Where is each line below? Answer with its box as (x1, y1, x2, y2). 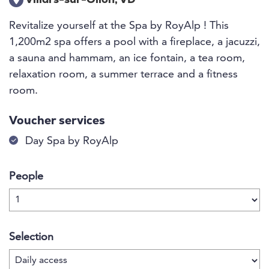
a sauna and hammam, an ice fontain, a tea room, (9, 53, 245, 64)
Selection (9, 232, 53, 243)
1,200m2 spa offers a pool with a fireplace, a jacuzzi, (9, 37, 260, 47)
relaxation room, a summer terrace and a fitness (9, 69, 238, 80)
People (9, 171, 43, 182)
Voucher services (9, 116, 105, 127)
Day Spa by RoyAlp (25, 136, 118, 147)
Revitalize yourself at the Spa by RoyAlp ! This (9, 20, 229, 31)
